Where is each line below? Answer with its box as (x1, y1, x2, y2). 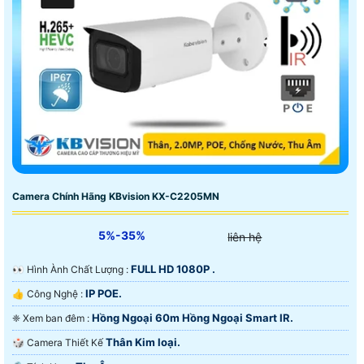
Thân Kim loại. (106, 335, 180, 349)
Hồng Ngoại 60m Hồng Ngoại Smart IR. (92, 310, 293, 324)
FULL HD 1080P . (131, 262, 215, 275)
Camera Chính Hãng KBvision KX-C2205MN (12, 189, 219, 202)
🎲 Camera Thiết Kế (27, 336, 106, 349)
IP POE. (85, 286, 122, 300)
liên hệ (227, 229, 262, 244)
